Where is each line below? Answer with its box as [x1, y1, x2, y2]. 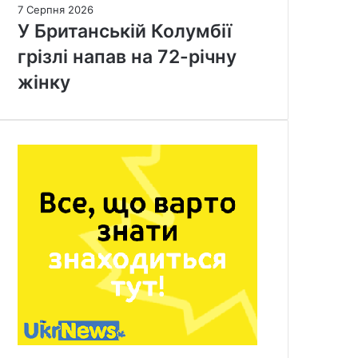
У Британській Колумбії [18, 19, 232, 42]
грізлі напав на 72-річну [18, 45, 237, 68]
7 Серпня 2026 [18, 2, 93, 16]
